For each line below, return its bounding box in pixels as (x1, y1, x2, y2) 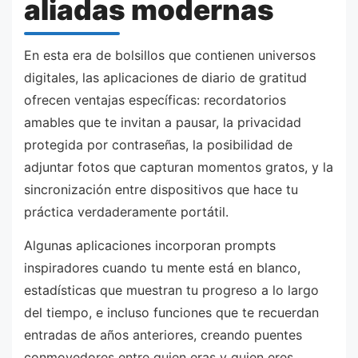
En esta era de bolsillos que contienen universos (24, 47, 316, 64)
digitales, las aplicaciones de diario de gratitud (24, 70, 307, 86)
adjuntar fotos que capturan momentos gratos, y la (24, 159, 333, 176)
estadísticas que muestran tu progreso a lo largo (24, 281, 319, 298)
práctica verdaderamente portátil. (24, 204, 229, 221)
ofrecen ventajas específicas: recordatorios (24, 92, 286, 109)
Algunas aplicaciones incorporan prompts (24, 237, 276, 253)
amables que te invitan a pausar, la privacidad (24, 114, 301, 131)
